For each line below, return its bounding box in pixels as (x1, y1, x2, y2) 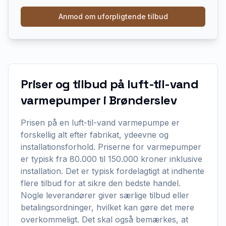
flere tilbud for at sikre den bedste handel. (21, 178, 181, 188)
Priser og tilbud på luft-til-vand (21, 76, 199, 92)
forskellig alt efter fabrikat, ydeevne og (21, 130, 168, 140)
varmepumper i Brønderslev (21, 92, 177, 108)
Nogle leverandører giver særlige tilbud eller (21, 190, 189, 200)
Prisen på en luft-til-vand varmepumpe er (21, 118, 180, 128)
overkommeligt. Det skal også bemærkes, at (21, 214, 188, 224)
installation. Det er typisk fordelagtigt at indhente (21, 166, 204, 176)
